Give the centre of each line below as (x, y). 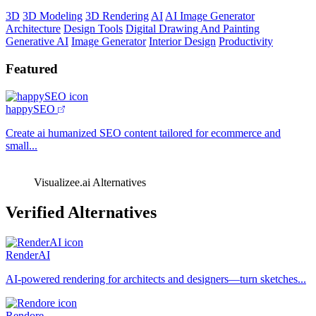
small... (22, 145)
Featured (32, 68)
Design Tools (93, 29)
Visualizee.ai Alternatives (90, 182)
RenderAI (28, 255)
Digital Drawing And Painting (193, 29)
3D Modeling (53, 16)
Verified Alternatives (81, 212)
